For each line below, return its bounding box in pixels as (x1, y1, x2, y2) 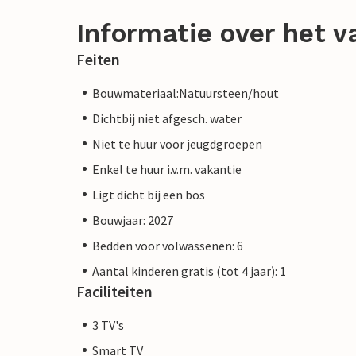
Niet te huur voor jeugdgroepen (92, 135, 262, 152)
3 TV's (92, 316, 124, 333)
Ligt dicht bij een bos (92, 186, 205, 203)
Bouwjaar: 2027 (92, 211, 173, 228)
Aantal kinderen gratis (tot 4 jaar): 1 (92, 262, 286, 279)
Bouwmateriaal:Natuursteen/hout (92, 84, 279, 101)
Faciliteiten (76, 281, 153, 301)
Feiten (76, 48, 120, 69)
